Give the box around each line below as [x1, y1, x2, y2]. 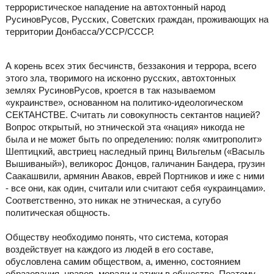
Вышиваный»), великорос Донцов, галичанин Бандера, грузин [5, 158, 265, 169]
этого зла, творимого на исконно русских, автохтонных [5, 72, 236, 83]
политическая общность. [5, 207, 110, 218]
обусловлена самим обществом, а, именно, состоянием [5, 256, 240, 267]
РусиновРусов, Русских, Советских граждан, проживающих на [5, 14, 268, 25]
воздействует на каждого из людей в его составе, [5, 243, 213, 254]
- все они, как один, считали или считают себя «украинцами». [5, 182, 265, 193]
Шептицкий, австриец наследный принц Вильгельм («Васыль [5, 146, 265, 157]
